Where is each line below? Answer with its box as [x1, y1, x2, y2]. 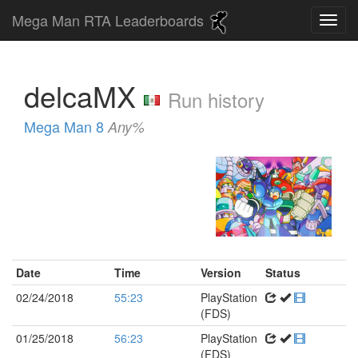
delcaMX [24, 75, 144, 116]
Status [265, 265, 300, 280]
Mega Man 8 [24, 116, 108, 137]
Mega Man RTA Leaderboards [12, 10, 208, 30]
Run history [168, 86, 265, 113]
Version [201, 265, 241, 280]
